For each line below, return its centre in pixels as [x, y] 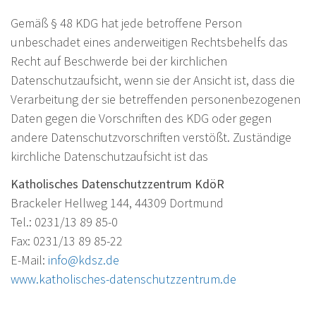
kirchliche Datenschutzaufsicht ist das [109, 156]
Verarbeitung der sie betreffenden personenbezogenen [156, 99]
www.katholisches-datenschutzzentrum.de [123, 279]
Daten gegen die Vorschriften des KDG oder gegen [141, 118]
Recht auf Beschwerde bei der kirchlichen [119, 61]
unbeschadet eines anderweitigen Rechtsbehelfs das [149, 42]
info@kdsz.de [84, 260]
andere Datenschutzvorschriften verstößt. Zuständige [151, 137]
